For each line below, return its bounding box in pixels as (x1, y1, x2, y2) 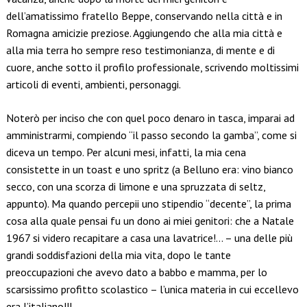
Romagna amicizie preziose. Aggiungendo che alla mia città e (5, 26, 282, 40)
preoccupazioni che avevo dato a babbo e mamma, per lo (5, 265, 267, 280)
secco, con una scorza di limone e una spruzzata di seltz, (5, 180, 265, 194)
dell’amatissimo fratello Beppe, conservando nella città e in (5, 9, 282, 23)
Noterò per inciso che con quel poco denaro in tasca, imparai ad (5, 111, 295, 125)
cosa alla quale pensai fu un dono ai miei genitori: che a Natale (5, 214, 294, 228)
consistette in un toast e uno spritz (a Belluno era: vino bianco (5, 162, 293, 177)
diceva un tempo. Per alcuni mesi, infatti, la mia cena (5, 145, 246, 160)
